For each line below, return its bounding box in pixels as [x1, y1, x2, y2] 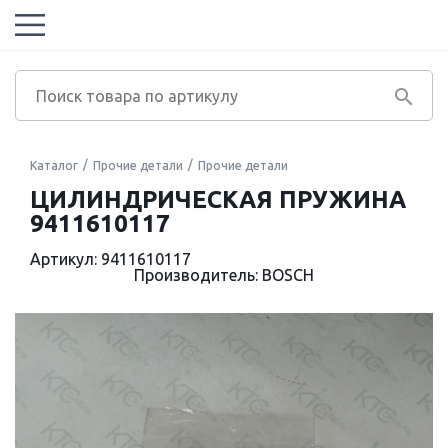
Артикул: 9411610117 [30, 250, 191, 268]
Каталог [30, 159, 78, 172]
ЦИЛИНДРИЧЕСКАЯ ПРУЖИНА [30, 186, 406, 213]
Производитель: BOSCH [134, 266, 314, 284]
